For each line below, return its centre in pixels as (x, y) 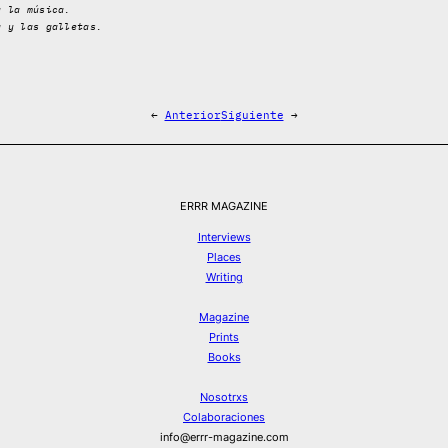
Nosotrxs (224, 396)
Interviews (224, 236)
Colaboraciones (224, 416)
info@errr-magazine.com (224, 436)
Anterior (192, 114)
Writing (224, 276)
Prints (224, 336)
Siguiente (252, 114)
